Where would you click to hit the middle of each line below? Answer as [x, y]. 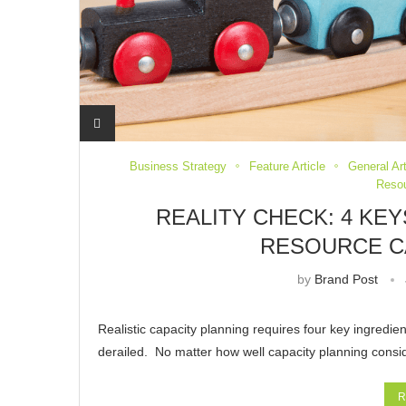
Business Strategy [178, 166]
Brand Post [346, 279]
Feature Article [287, 166]
